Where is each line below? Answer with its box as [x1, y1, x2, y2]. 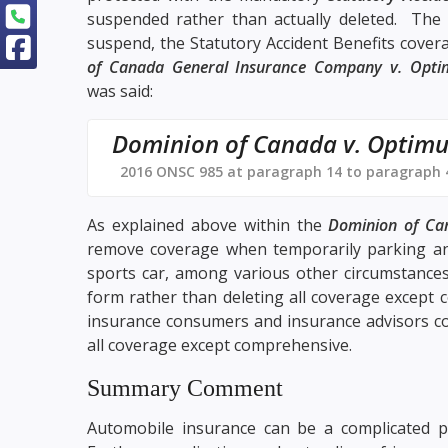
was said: [87, 79, 153, 102]
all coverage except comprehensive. [87, 333, 352, 356]
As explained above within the [87, 213, 329, 236]
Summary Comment [87, 374, 283, 401]
